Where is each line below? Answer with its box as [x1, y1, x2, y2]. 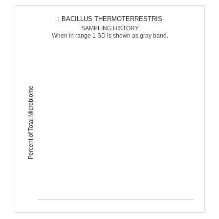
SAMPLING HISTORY [81, 25, 139, 32]
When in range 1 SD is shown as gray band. [51, 32, 168, 39]
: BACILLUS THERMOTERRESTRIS [61, 15, 162, 22]
